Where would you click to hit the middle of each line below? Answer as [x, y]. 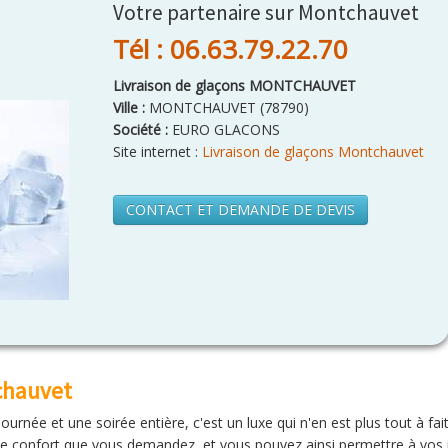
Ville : [131, 107]
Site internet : [157, 151]
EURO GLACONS [224, 129]
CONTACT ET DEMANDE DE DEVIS [240, 209]
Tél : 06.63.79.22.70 [230, 49]
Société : [140, 129]
